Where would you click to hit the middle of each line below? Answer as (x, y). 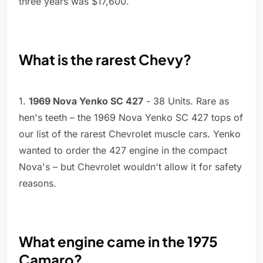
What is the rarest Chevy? (105, 60)
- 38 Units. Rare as (186, 101)
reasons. (38, 183)
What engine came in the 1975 (118, 242)
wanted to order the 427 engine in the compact (123, 151)
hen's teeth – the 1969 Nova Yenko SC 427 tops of (131, 118)
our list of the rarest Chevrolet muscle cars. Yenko (130, 134)
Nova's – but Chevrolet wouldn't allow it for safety (130, 167)
